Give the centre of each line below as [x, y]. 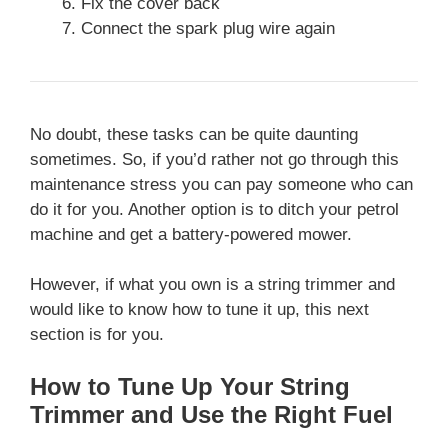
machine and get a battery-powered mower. [191, 234]
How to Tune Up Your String [190, 386]
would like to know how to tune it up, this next [199, 310]
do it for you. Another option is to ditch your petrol [214, 209]
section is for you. [97, 335]
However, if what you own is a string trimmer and [212, 285]
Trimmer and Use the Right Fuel [211, 414]
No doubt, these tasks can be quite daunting [194, 134]
